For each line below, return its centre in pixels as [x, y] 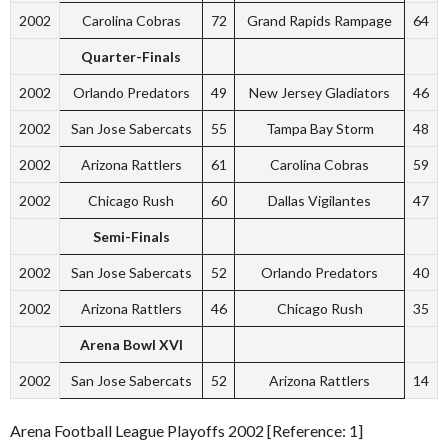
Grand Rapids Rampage [319, 20]
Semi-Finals [131, 236]
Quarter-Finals [131, 56]
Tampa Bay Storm [319, 128]
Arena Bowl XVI [131, 344]
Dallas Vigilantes [319, 200]
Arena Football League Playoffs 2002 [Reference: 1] [186, 430]
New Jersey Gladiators [319, 92]
